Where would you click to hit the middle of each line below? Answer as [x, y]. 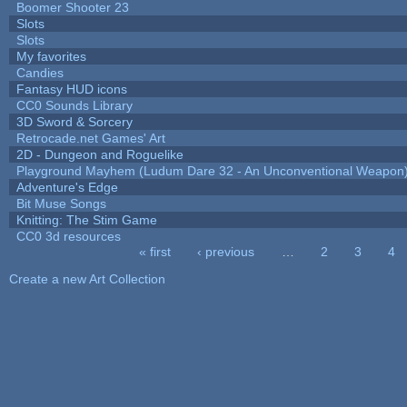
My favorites [51, 56]
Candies [40, 72]
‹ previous [226, 251]
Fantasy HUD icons [71, 89]
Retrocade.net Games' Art [90, 138]
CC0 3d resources [68, 236]
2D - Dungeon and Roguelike [99, 154]
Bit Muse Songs [61, 203]
